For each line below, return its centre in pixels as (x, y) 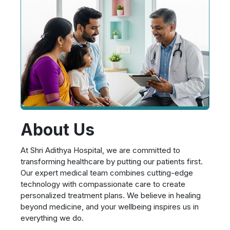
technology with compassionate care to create (103, 184)
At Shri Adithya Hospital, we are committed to (100, 150)
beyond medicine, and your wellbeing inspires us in (110, 207)
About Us (57, 130)
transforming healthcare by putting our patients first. (112, 162)
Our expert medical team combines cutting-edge (107, 173)
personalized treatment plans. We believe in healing (111, 196)
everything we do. (52, 218)
